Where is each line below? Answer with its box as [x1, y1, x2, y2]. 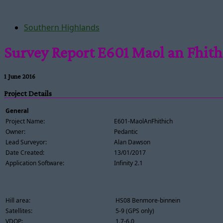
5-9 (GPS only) [115, 206, 154, 215]
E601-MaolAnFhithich [114, 116, 173, 125]
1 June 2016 [4, 72, 35, 80]
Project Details [4, 89, 52, 98]
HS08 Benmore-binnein [115, 196, 180, 205]
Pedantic [114, 127, 138, 136]
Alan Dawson [114, 137, 150, 146]
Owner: [5, 127, 25, 136]
